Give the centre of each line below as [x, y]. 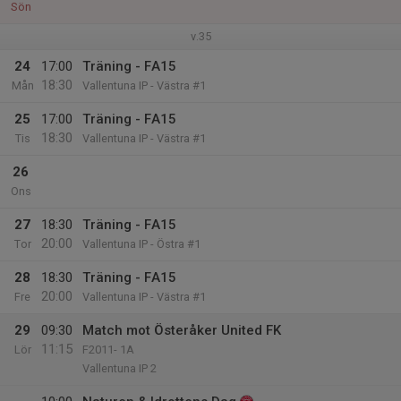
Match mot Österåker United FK [182, 330]
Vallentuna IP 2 [119, 368]
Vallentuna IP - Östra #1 [141, 244]
